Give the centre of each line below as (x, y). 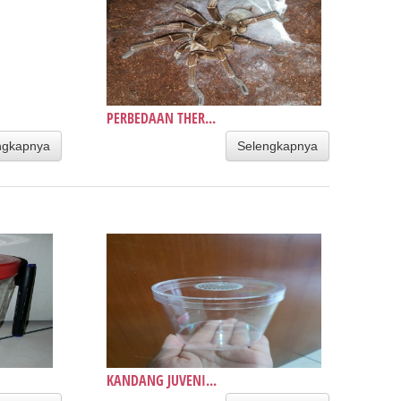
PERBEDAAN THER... (161, 118)
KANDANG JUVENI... (161, 380)
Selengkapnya (277, 145)
